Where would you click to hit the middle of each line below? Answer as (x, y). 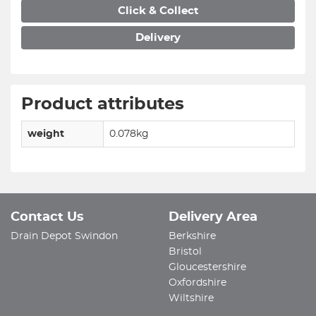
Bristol (185, 252)
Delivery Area (213, 217)
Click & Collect (158, 11)
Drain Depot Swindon (64, 236)
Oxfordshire (197, 283)
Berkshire (192, 236)
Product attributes (103, 104)
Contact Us (47, 217)
